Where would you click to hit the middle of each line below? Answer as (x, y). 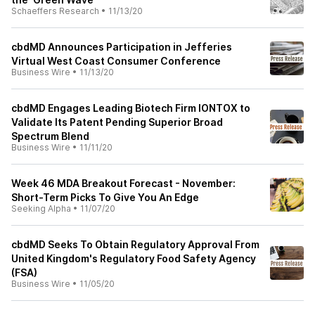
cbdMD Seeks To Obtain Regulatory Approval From (135, 244)
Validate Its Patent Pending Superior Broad (117, 122)
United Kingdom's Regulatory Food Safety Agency (134, 258)
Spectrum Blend (50, 136)
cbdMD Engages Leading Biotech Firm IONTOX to (131, 108)
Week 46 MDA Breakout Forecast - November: (123, 183)
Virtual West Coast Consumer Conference (116, 61)
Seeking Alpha (41, 208)
